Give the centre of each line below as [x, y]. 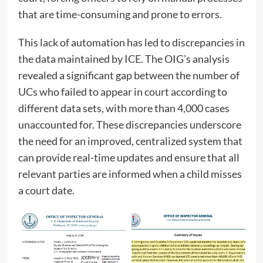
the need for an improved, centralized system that [130, 141]
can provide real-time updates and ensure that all [129, 157]
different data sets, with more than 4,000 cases [124, 108]
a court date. [46, 190]
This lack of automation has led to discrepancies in [131, 42]
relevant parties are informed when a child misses [130, 173]
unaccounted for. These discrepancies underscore [129, 124]
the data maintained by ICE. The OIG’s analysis [124, 58]
